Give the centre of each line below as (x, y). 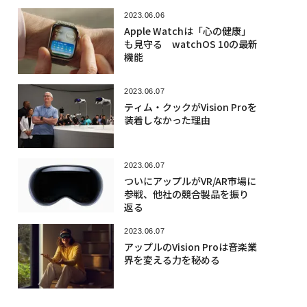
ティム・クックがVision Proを (190, 107)
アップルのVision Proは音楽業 (190, 247)
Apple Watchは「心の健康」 (187, 31)
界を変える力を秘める (172, 260)
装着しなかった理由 (167, 120)
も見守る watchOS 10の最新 (191, 44)
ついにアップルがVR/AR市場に (190, 181)
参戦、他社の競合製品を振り (186, 194)
